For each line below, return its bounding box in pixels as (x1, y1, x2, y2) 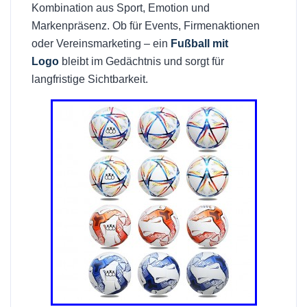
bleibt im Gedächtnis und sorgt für (59, 56, 224, 68)
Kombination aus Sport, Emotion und (32, 2, 210, 14)
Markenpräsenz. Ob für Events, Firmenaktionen (32, 20, 260, 32)
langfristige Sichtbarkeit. (32, 73, 148, 86)
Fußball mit (171, 38, 228, 50)
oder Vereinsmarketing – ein (32, 38, 171, 50)
